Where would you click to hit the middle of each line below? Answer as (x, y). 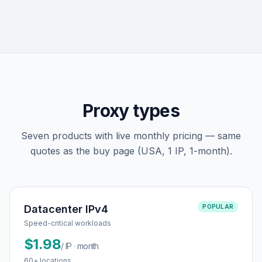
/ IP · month (80, 246)
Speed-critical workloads (68, 223)
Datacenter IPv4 (66, 209)
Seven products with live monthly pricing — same (131, 135)
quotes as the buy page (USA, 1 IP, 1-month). (131, 151)
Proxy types (131, 110)
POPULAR (218, 206)
